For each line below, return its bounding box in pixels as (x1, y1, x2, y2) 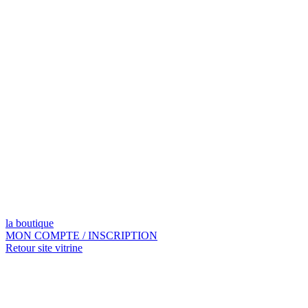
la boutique (5, 217, 54, 229)
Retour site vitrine (5, 241, 82, 254)
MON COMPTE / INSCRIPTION (5, 229, 157, 241)
